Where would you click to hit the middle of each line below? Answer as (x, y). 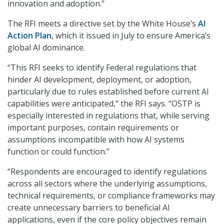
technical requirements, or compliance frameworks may (111, 196)
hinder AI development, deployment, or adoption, (99, 80)
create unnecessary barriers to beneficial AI (89, 208)
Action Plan (29, 36)
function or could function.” (58, 152)
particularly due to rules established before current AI (108, 92)
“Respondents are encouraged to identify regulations (107, 172)
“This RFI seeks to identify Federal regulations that (102, 68)
